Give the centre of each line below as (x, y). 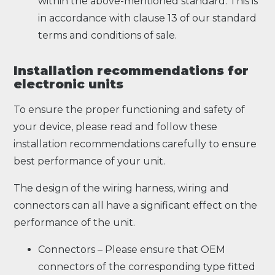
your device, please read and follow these (116, 126)
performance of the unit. (76, 222)
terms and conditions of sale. (108, 35)
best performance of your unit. (92, 161)
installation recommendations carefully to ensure (135, 144)
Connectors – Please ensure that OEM (132, 249)
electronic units (69, 84)
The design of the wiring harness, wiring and (122, 188)
